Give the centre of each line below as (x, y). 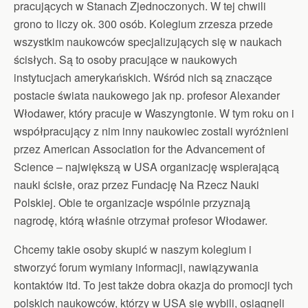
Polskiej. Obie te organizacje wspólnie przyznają (132, 202)
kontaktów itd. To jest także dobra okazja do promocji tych (153, 285)
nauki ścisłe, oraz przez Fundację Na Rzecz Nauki (136, 184)
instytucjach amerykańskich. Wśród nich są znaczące (143, 77)
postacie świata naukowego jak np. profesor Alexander (147, 95)
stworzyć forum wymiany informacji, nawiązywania (136, 267)
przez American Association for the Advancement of (139, 148)
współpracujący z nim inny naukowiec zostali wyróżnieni (151, 131)
